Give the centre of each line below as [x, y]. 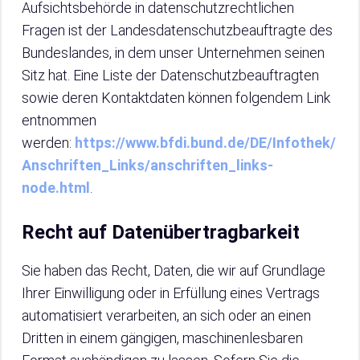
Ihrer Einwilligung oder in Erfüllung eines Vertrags [171, 293]
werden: [48, 143]
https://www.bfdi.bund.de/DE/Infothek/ [205, 143]
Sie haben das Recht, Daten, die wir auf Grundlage [174, 270]
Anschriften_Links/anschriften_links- [147, 165]
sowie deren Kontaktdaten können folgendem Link [176, 98]
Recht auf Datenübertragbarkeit [161, 232]
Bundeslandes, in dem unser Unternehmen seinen [173, 53]
